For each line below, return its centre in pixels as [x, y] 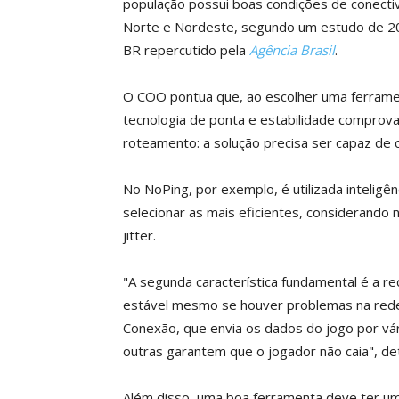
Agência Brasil [292, 50]
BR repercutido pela [186, 50]
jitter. [139, 236]
